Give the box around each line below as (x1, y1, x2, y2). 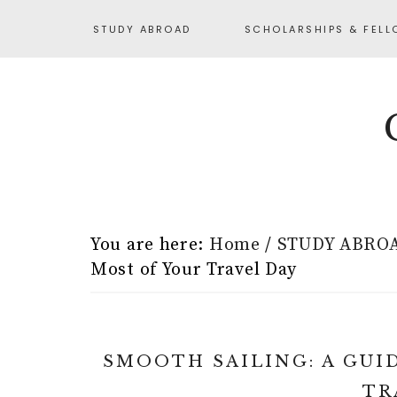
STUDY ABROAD (92, 22, 191, 36)
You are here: (90, 234, 209, 256)
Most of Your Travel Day (90, 259, 298, 281)
